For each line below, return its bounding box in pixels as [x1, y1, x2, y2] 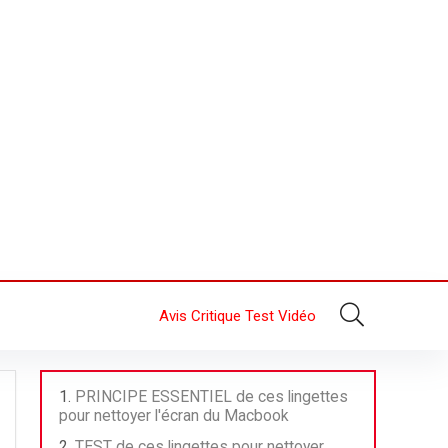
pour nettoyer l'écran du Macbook [59, 406, 289, 425]
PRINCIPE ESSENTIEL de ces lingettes [75, 387, 348, 406]
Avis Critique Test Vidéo [159, 307, 316, 325]
